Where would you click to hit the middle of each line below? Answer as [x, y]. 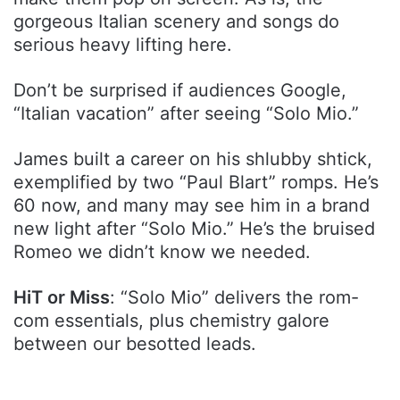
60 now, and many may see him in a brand [192, 205]
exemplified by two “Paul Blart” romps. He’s [196, 182]
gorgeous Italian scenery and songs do [176, 21]
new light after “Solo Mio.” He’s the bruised [194, 228]
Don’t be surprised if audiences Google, [180, 90]
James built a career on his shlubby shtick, [193, 158]
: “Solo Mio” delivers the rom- [234, 297]
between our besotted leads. [135, 343]
